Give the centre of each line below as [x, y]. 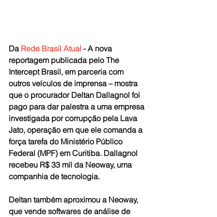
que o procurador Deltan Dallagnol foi [75, 95]
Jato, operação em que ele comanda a [77, 130]
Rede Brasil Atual [51, 49]
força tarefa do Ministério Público [67, 142]
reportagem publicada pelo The [65, 60]
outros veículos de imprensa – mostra [74, 84]
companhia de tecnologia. [54, 177]
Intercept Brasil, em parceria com [67, 72]
